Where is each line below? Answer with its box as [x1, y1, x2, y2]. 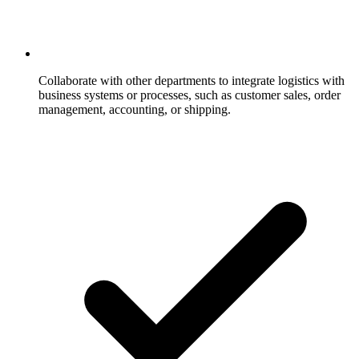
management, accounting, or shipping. [38, 102, 231, 116]
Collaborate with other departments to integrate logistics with [38, 73, 345, 87]
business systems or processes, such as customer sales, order [38, 87, 341, 102]
